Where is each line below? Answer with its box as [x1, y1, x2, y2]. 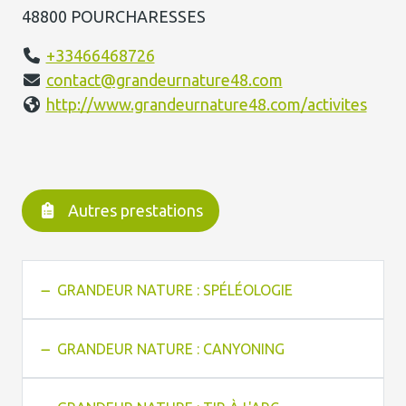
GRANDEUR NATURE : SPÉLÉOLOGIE [56, 281, 293, 298]
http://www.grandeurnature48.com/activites [45, 95, 367, 113]
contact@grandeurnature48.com [45, 71, 283, 89]
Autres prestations [67, 201, 203, 219]
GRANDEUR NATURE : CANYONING [56, 340, 285, 357]
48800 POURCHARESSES [22, 7, 206, 25]
